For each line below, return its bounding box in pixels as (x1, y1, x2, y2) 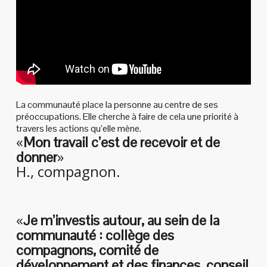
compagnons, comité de (15, 241, 159, 260)
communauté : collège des (15, 226, 174, 245)
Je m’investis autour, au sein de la (23, 211, 219, 230)
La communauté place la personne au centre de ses (15, 98, 218, 111)
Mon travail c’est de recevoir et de (23, 133, 220, 152)
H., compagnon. (15, 162, 120, 182)
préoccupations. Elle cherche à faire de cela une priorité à (15, 110, 238, 123)
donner (15, 148, 57, 167)
